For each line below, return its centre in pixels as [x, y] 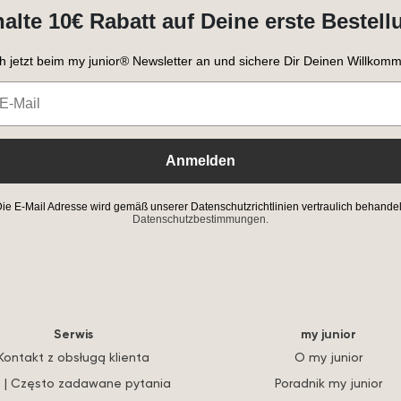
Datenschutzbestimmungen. [200, 220]
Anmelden [200, 161]
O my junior [328, 356]
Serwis [73, 333]
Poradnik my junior [328, 382]
